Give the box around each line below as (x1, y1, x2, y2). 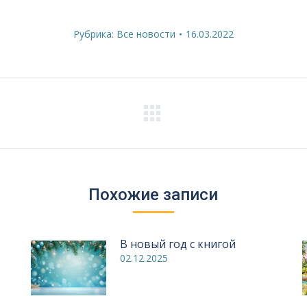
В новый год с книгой (119, 236, 236, 251)
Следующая (184, 112, 247, 127)
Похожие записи (88, 185, 219, 204)
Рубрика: (73, 27, 116, 40)
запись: (184, 125, 223, 141)
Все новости (116, 27, 175, 40)
